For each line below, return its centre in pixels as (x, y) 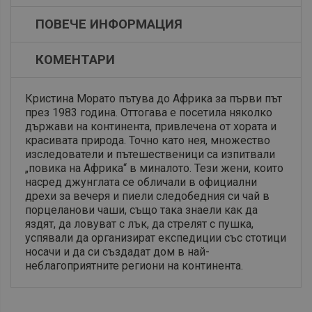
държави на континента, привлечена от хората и (151, 127)
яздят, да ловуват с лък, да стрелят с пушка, (139, 224)
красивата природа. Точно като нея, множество (148, 141)
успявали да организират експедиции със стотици (156, 238)
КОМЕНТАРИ (75, 60)
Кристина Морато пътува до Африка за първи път (154, 99)
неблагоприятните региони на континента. (134, 266)
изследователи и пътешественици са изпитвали (150, 155)
